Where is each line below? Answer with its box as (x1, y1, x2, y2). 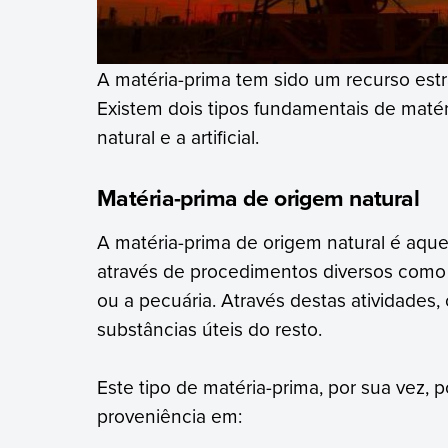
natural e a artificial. (96, 123, 259, 150)
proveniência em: (96, 401, 242, 429)
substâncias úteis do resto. (96, 314, 322, 342)
